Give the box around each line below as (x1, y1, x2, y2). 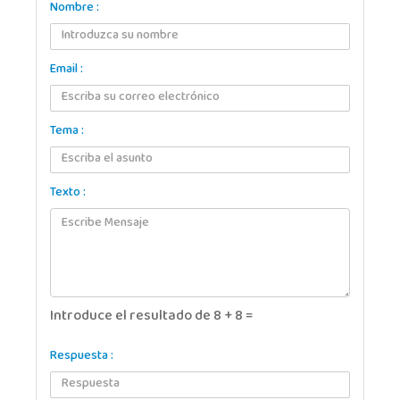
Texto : (50, 182, 86, 204)
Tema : (50, 121, 84, 142)
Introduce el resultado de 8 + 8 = (50, 304, 253, 329)
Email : (50, 59, 83, 80)
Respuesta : (50, 346, 113, 367)
